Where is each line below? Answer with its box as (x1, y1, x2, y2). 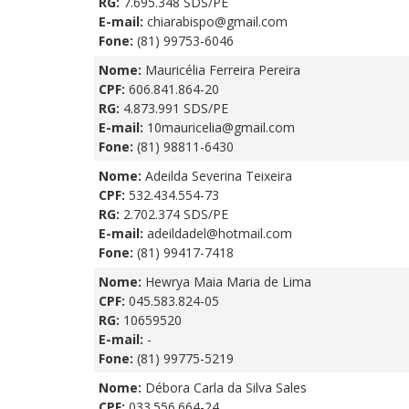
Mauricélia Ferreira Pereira (145, 60, 300, 79)
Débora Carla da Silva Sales (145, 378, 307, 396)
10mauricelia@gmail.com (147, 118, 295, 136)
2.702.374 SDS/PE (123, 204, 228, 223)
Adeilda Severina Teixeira (145, 166, 292, 184)
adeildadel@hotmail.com (147, 224, 292, 242)
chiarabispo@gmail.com (147, 12, 288, 30)
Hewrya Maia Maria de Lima (145, 272, 311, 290)
